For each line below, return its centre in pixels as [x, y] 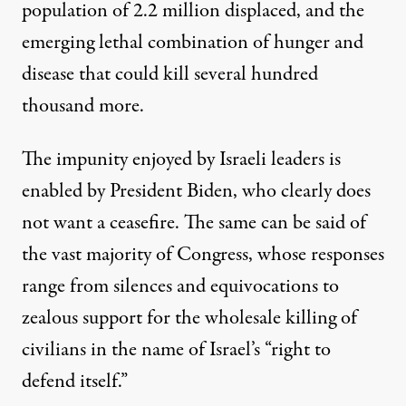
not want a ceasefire [98, 222]
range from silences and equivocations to [180, 286]
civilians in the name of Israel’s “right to [176, 349]
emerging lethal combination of [148, 42]
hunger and [319, 42]
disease [48, 74]
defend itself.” [75, 381]
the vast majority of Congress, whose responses [203, 254]
